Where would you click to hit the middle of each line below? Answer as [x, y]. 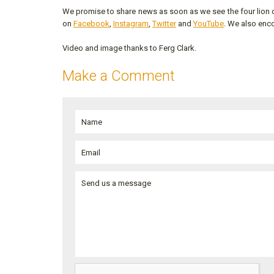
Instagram [131, 24]
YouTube [209, 24]
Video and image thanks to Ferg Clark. [129, 48]
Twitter [164, 24]
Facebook [91, 24]
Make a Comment [119, 76]
